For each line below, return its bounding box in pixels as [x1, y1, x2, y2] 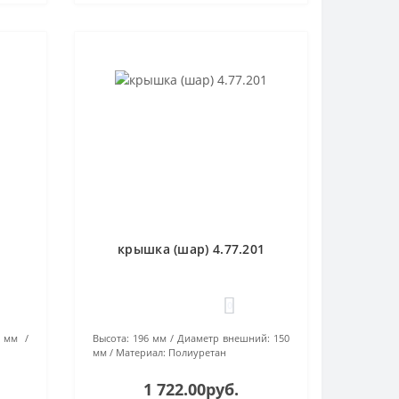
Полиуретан [168, 346, 227, 359]
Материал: [116, 346, 167, 359]
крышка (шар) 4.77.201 [118, 240, 265, 257]
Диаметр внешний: [177, 331, 271, 345]
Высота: [93, 331, 130, 345]
